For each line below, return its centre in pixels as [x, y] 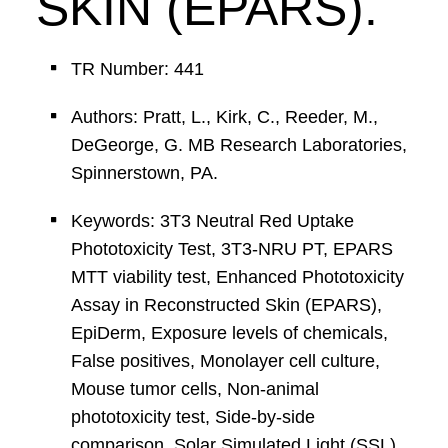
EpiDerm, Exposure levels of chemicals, [229, 333]
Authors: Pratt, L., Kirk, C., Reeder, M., [224, 117]
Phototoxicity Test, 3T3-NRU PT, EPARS [231, 249]
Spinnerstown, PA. [144, 173]
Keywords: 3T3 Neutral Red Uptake [212, 221]
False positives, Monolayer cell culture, [225, 361]
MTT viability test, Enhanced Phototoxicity [237, 277]
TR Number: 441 [137, 69]
